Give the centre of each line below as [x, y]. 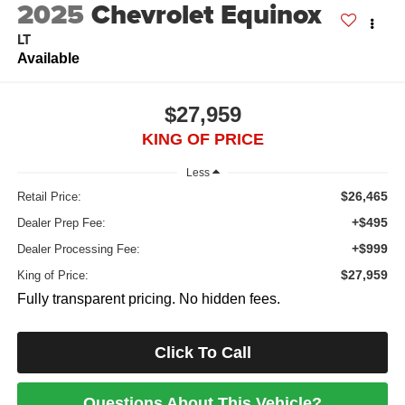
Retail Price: [49, 197]
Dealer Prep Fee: [61, 223]
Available [48, 58]
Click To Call [202, 353]
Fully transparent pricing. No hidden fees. [148, 299]
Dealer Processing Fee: [78, 250]
